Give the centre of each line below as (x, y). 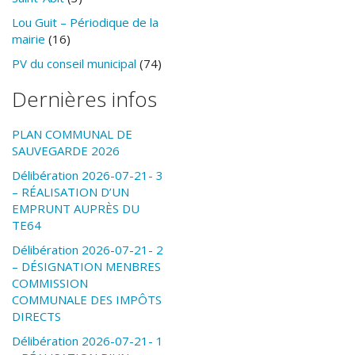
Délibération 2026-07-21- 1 (88, 341)
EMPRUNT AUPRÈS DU (76, 209)
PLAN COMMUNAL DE (72, 134)
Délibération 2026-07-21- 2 (88, 250)
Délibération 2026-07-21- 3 (88, 176)
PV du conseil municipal (74, 64)
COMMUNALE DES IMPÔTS (87, 300)
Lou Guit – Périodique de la (85, 23)
